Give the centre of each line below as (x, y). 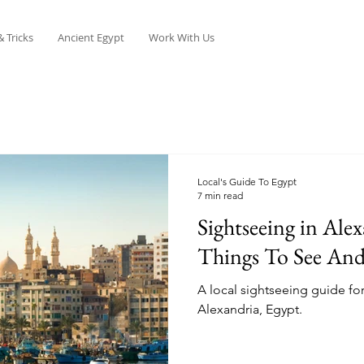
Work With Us (182, 37)
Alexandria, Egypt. (250, 309)
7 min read (220, 195)
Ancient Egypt (91, 37)
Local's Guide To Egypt (247, 182)
